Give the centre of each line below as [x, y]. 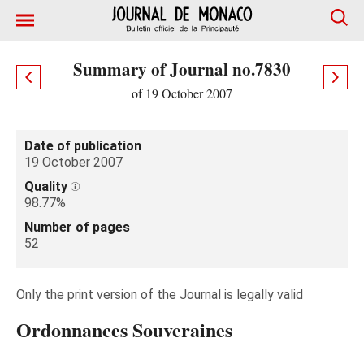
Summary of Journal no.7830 [182, 69]
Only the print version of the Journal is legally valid [160, 295]
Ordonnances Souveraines [124, 329]
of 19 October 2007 [182, 93]
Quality [48, 186]
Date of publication [83, 146]
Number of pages [77, 227]
